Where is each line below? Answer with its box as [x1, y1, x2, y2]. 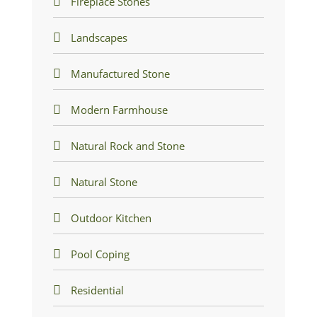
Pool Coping [70, 246, 129, 261]
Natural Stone [70, 174, 137, 189]
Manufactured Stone [70, 66, 170, 81]
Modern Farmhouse [70, 102, 168, 117]
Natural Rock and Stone [70, 138, 185, 153]
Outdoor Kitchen [70, 210, 151, 225]
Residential [70, 282, 124, 297]
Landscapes [70, 30, 127, 45]
